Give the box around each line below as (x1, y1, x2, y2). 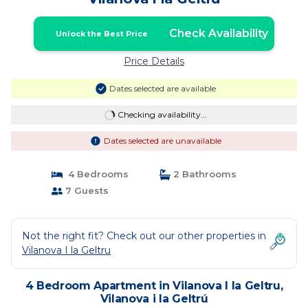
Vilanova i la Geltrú (100, 292, 208, 305)
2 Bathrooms (170, 168, 236, 179)
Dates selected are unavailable (103, 135, 221, 146)
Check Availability (168, 27, 268, 40)
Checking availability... (117, 109, 207, 120)
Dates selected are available (109, 83, 216, 93)
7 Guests (62, 185, 109, 196)
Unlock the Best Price (55, 29, 148, 38)
